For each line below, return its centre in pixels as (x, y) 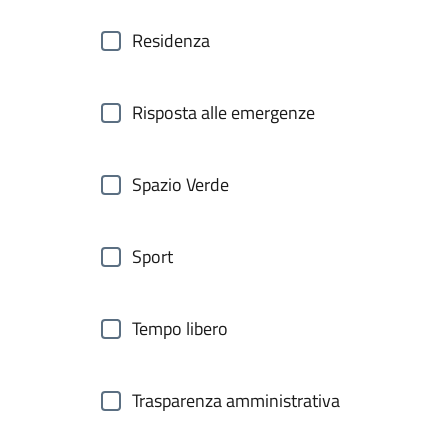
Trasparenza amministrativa (236, 400)
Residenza (171, 40)
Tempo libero (180, 328)
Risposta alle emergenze (223, 112)
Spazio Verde (180, 184)
